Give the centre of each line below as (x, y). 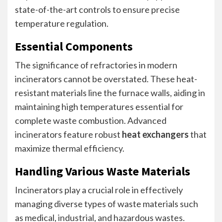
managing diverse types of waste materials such (107, 204)
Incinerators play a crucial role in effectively (99, 190)
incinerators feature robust (68, 134)
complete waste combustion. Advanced (91, 120)
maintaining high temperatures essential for (99, 107)
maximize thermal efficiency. (70, 148)
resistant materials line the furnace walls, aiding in (110, 93)
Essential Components (74, 46)
